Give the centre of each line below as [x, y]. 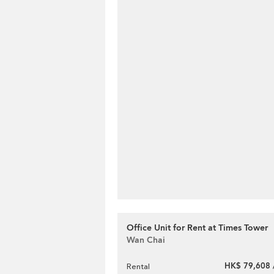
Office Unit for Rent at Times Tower [197, 228]
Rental [138, 266]
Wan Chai [146, 240]
